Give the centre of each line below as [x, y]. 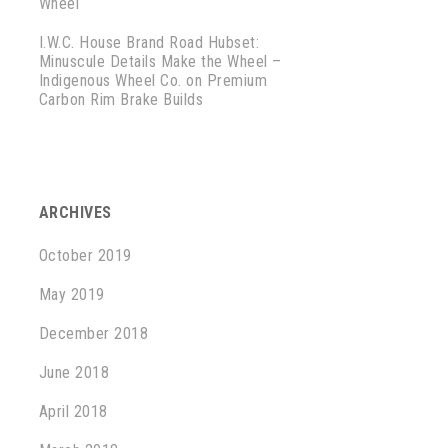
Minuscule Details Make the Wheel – [160, 61]
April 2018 [73, 411]
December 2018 [93, 333]
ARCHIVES [75, 212]
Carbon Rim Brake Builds [121, 99]
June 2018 [74, 372]
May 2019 [71, 294]
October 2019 [85, 255]
